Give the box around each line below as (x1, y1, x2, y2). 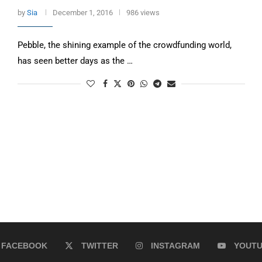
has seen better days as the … (17, 55, 133, 66)
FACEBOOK (1, 241, 47, 251)
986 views (126, 8, 160, 17)
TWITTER (81, 241, 118, 251)
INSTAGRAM (151, 241, 200, 251)
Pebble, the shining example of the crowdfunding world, (17, 39, 232, 50)
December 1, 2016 (52, 8, 113, 17)
